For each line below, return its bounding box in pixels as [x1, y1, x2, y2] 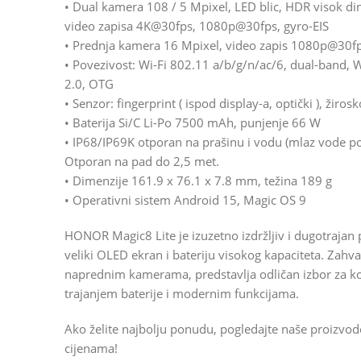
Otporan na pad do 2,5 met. [64, 153, 219, 170]
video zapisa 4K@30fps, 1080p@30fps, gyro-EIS [64, 18, 329, 35]
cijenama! [64, 340, 118, 357]
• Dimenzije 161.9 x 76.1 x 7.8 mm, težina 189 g [64, 172, 332, 189]
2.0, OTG [64, 76, 114, 93]
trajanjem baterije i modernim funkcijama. [64, 285, 299, 302]
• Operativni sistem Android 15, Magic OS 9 [64, 192, 306, 209]
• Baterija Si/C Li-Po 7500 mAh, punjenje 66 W [64, 114, 321, 131]
